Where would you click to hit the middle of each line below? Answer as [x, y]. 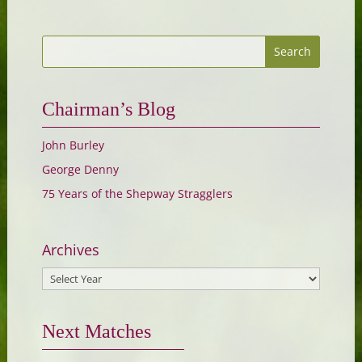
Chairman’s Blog [108, 109]
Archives [70, 249]
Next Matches [96, 332]
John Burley [73, 145]
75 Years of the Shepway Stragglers [137, 194]
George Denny [80, 170]
